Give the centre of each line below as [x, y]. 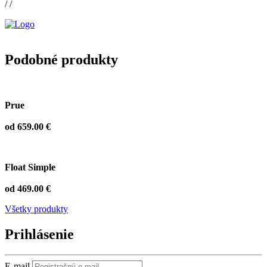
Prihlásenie [39, 235]
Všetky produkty [36, 209]
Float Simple [30, 167]
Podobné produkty [61, 60]
